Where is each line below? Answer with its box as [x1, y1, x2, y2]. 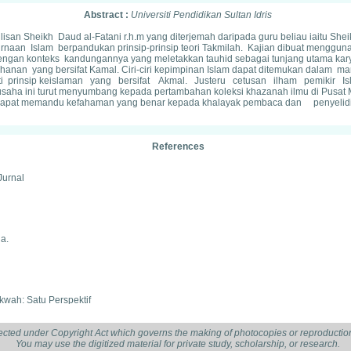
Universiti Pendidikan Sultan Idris [131, 9, 272, 20]
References [151, 141, 204, 152]
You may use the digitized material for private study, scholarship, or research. [16, 338, 340, 349]
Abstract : [84, 9, 131, 20]
